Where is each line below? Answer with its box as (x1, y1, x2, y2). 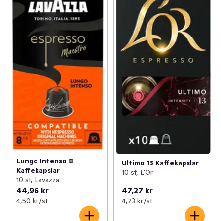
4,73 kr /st (121, 196, 152, 206)
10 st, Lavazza (16, 175, 59, 184)
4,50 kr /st (16, 196, 48, 206)
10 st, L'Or (121, 167, 153, 177)
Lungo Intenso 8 (16, 156, 73, 166)
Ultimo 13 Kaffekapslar (121, 158, 199, 167)
